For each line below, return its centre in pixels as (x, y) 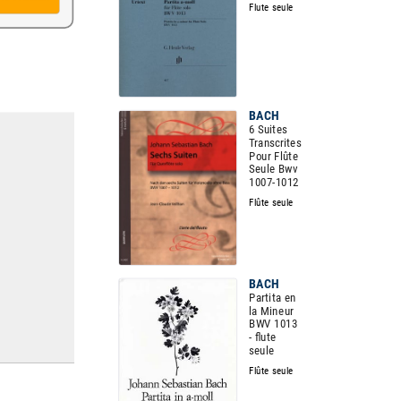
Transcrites (275, 143)
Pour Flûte (274, 156)
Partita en (273, 298)
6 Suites (268, 129)
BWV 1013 (273, 324)
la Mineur (272, 311)
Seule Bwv (273, 169)
